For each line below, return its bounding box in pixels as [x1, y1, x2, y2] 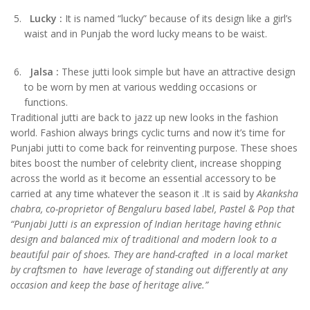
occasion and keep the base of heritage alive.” [10, 277, 208, 291]
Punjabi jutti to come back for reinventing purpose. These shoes [10, 140, 298, 154]
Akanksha [257, 186, 298, 200]
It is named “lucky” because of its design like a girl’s [62, 11, 292, 25]
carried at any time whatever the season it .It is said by [10, 186, 257, 200]
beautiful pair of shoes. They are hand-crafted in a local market [10, 247, 288, 261]
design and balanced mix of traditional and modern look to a [10, 232, 277, 246]
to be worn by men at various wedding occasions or [24, 80, 257, 93]
